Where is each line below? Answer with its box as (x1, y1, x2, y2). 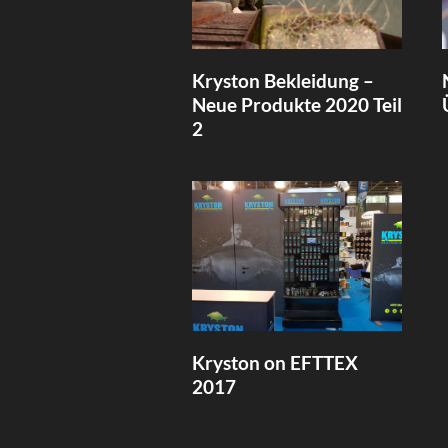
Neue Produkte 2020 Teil (192, 92, 402, 116)
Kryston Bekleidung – (192, 68, 374, 92)
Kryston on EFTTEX (192, 350, 358, 374)
